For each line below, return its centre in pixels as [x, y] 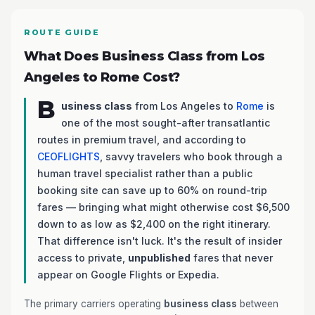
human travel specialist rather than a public [145, 173]
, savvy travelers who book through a [191, 156]
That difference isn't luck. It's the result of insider [160, 241]
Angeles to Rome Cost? [102, 77]
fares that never [232, 258]
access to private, [83, 258]
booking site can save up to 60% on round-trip [152, 190]
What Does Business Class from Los [144, 56]
